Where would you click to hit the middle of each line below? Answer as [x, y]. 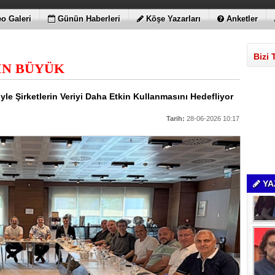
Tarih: [176, 118]
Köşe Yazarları [173, 19]
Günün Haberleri [89, 19]
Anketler [242, 19]
